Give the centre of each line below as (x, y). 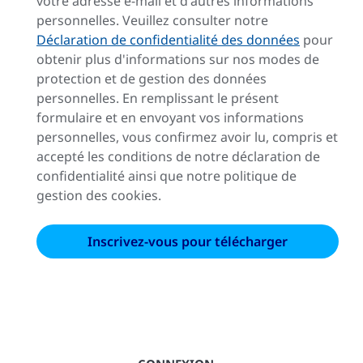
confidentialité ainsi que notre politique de (167, 175)
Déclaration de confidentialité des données (168, 39)
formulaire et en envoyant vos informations (170, 117)
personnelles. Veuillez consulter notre (152, 20)
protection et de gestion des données (152, 78)
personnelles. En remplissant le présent (158, 98)
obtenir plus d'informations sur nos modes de (178, 59)
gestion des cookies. (99, 195)
